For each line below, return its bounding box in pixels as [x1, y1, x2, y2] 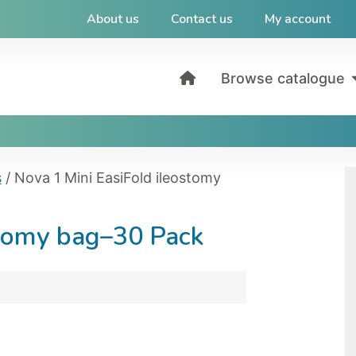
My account [264, 10, 331, 28]
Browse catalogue [221, 69, 345, 87]
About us [86, 10, 139, 28]
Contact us [170, 10, 233, 28]
